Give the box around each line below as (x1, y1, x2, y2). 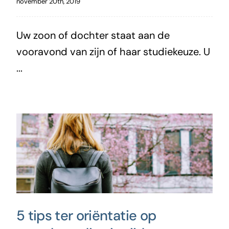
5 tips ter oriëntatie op (16, 206, 156, 224)
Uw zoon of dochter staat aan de (16, 28, 170, 42)
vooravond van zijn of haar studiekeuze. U (16, 44, 210, 58)
